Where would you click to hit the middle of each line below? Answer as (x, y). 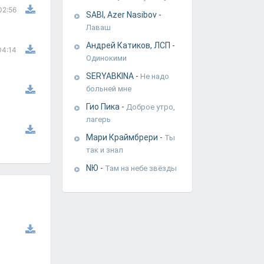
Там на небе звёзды (141, 168)
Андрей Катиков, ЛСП (129, 45)
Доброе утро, (151, 107)
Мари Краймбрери (123, 137)
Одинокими (106, 58)
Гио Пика (104, 107)
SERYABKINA (111, 76)
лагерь (98, 119)
